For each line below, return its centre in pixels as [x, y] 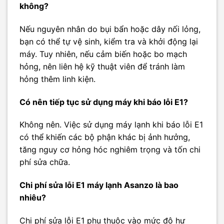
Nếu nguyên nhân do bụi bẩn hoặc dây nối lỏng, [110, 29]
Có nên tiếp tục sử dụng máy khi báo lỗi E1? [104, 102]
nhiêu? [33, 198]
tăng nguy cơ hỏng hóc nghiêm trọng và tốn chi [110, 150]
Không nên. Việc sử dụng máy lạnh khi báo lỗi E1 [111, 125]
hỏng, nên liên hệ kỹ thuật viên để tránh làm [102, 66]
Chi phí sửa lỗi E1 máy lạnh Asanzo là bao [99, 185]
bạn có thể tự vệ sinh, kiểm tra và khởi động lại [109, 41]
